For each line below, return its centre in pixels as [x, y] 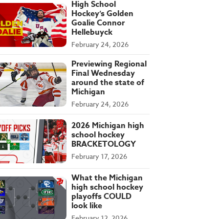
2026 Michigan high [108, 126]
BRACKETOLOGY [104, 144]
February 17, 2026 [99, 156]
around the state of [108, 83]
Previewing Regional [109, 64]
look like [87, 206]
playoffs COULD [101, 197]
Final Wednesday [103, 74]
